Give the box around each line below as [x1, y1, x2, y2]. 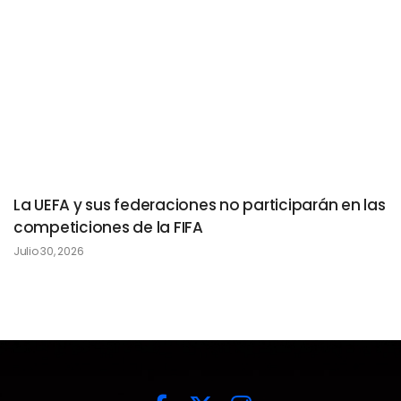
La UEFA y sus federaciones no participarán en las [13, 194, 386, 216]
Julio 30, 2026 [13, 243, 84, 259]
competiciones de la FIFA [13, 217, 203, 238]
